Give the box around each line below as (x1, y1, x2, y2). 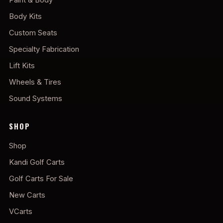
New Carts (9, 190, 45, 200)
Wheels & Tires (9, 77, 61, 87)
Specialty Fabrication (9, 44, 79, 54)
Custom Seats (9, 28, 57, 37)
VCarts (9, 207, 32, 216)
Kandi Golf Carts (9, 157, 65, 167)
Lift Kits (9, 61, 35, 70)
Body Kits (9, 11, 42, 21)
